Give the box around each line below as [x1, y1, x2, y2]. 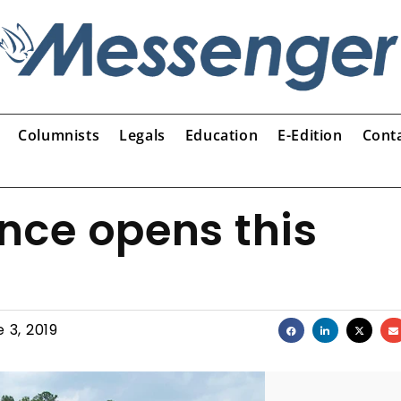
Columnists [18, 124, 100, 145]
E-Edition [277, 124, 343, 145]
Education [184, 124, 259, 145]
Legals [119, 124, 166, 145]
